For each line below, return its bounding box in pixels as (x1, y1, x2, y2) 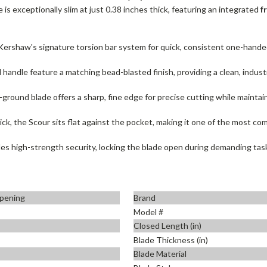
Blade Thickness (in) (133, 234, 208, 245)
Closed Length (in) (133, 221, 201, 231)
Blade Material (133, 249, 187, 259)
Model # (133, 206, 163, 217)
